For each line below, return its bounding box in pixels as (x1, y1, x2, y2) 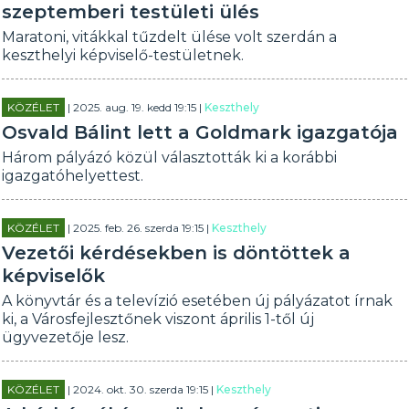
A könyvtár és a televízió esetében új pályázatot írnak (2, 292, 393, 309)
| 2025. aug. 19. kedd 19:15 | (65, 100, 205, 114)
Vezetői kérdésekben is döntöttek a (2, 242, 351, 264)
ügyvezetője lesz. (2, 329, 130, 346)
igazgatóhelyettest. (2, 167, 144, 184)
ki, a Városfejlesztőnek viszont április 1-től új (2, 310, 315, 328)
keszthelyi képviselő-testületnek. (2, 47, 245, 64)
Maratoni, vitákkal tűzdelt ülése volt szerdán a (2, 28, 338, 46)
